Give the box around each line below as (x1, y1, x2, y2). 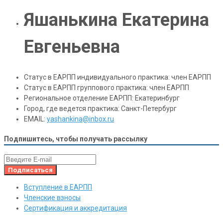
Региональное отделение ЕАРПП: (24, 94, 135, 103)
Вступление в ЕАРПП (24, 183, 92, 192)
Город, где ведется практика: (24, 105, 121, 113)
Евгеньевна (24, 36, 120, 58)
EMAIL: (24, 115, 47, 123)
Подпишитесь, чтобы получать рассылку (4, 134, 147, 143)
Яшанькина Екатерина (24, 9, 209, 31)
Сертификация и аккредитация (24, 204, 127, 213)
